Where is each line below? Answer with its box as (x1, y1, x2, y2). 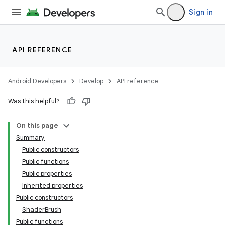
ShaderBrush (22, 205, 61, 214)
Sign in (189, 8, 213, 17)
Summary (16, 133, 45, 142)
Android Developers (8, 77, 66, 85)
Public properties (22, 169, 72, 178)
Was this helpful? (8, 97, 60, 105)
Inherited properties (22, 181, 83, 190)
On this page (16, 121, 58, 130)
